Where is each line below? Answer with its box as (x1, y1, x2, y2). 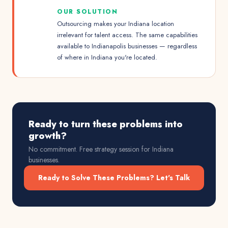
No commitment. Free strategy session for (28, 144, 152, 154)
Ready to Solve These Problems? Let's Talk (38, 173, 190, 183)
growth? (28, 129, 67, 142)
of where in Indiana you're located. (57, 52, 157, 62)
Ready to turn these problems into (28, 118, 183, 131)
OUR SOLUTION (57, 7, 118, 16)
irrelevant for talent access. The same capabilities (57, 30, 197, 40)
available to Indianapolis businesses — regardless (57, 41, 197, 51)
